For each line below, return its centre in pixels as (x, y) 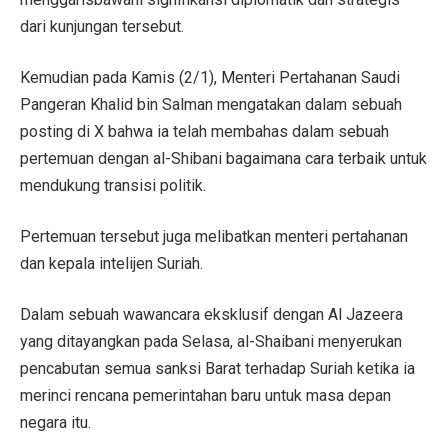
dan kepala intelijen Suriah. (111, 263)
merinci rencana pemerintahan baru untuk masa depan (205, 395)
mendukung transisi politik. (113, 185)
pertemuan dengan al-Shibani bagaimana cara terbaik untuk (223, 158)
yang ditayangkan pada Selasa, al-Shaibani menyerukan (211, 341)
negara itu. (55, 422)
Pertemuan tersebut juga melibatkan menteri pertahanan (214, 236)
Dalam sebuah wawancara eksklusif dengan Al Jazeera (211, 314)
